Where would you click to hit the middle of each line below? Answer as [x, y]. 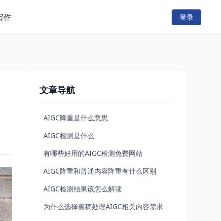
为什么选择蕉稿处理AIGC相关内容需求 [103, 206]
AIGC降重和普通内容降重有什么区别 [100, 171]
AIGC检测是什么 [69, 135]
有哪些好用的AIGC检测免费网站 [93, 153]
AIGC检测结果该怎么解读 [83, 189]
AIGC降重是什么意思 [76, 118]
